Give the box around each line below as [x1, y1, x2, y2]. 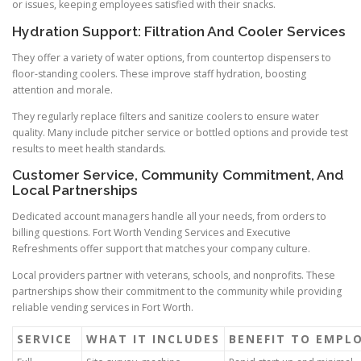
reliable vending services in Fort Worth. [12, 301, 193, 315]
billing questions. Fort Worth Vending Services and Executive [12, 226, 291, 240]
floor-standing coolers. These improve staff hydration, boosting [12, 66, 306, 81]
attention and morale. [12, 82, 113, 97]
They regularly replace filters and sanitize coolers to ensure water [12, 109, 319, 123]
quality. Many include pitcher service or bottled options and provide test [12, 125, 348, 139]
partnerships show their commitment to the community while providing [12, 284, 342, 299]
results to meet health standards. [12, 141, 166, 156]
